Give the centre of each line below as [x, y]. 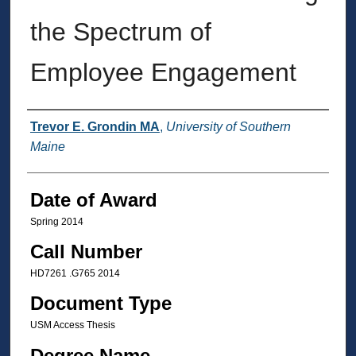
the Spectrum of [120, 31]
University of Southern [228, 126]
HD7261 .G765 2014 [75, 273]
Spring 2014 [56, 221]
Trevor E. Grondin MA [95, 126]
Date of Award [93, 199]
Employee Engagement [163, 72]
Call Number [86, 251]
